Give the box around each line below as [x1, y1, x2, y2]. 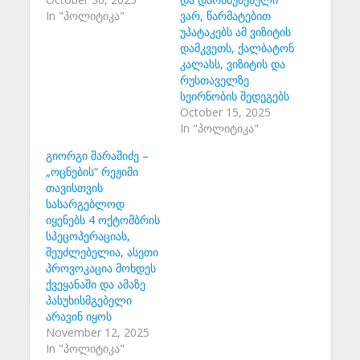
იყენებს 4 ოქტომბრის [45, 211, 160, 227]
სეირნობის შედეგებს [180, 88, 289, 104]
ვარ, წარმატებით [180, 7, 271, 23]
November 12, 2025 [45, 324, 149, 340]
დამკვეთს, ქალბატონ [180, 39, 294, 55]
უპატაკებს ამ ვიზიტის [180, 23, 291, 39]
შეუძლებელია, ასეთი [45, 243, 158, 260]
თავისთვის [45, 179, 103, 195]
